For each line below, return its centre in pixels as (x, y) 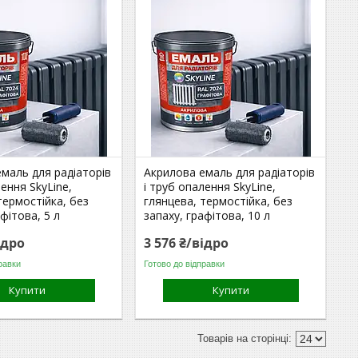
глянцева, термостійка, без (219, 201)
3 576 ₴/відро (187, 243)
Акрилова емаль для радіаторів (230, 172)
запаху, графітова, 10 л (207, 215)
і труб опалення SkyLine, (210, 187)
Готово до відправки (185, 263)
